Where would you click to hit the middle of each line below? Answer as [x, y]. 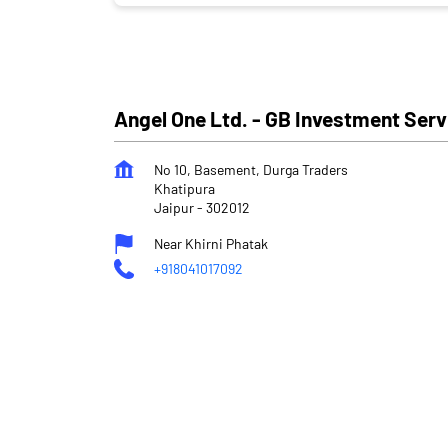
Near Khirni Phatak [211, 243]
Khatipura [184, 188]
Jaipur [174, 207]
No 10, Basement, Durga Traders [251, 169]
